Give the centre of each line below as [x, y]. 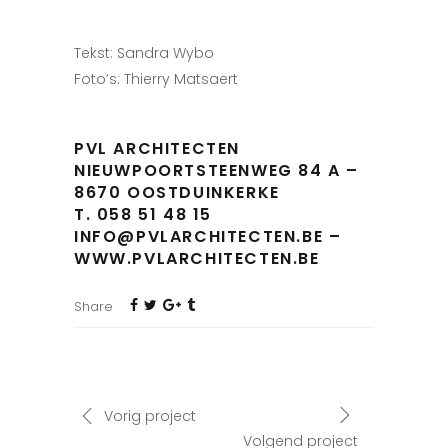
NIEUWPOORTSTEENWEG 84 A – [217, 170]
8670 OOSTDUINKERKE [177, 192]
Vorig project [150, 416]
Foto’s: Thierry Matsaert [156, 79]
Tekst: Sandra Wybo [144, 53]
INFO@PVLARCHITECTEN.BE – [208, 236]
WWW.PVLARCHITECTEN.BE [197, 258]
